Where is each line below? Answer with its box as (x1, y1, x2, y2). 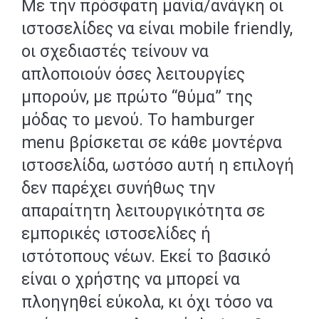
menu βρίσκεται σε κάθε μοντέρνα (21, 132, 282, 152)
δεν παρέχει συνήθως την (21, 178, 215, 198)
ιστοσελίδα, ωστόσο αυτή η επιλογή (21, 155, 294, 175)
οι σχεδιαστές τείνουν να (21, 41, 209, 61)
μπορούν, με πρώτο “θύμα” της (21, 87, 253, 107)
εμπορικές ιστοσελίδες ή (21, 224, 211, 244)
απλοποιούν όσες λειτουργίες (21, 64, 245, 84)
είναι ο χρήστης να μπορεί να (21, 269, 240, 289)
